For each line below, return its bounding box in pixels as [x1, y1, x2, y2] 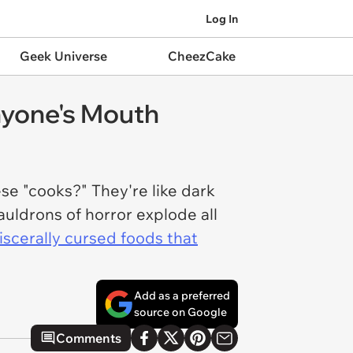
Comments [56, 330, 121, 346]
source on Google [134, 305, 227, 319]
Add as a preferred [134, 288, 230, 303]
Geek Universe [19, 48, 107, 64]
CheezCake [167, 48, 236, 64]
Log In [206, 11, 238, 26]
